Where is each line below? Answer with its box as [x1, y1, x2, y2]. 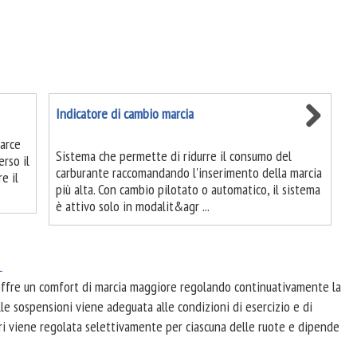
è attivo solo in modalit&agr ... [55, 197, 210, 215]
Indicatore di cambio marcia [55, 104, 194, 123]
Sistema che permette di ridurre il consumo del [55, 147, 292, 165]
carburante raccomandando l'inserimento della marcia [55, 163, 322, 182]
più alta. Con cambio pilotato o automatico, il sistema [55, 180, 320, 198]
